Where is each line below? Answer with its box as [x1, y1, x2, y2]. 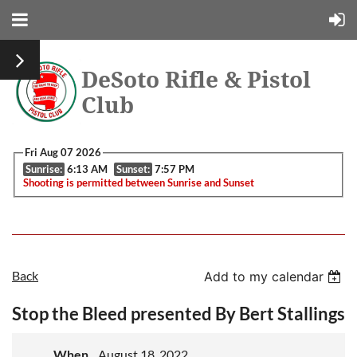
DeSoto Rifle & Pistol [81, 67, 311, 93]
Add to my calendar [204, 269, 324, 285]
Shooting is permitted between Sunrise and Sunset [22, 176, 254, 190]
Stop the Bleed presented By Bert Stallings [12, 303, 345, 325]
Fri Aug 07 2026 [24, 146, 101, 159]
